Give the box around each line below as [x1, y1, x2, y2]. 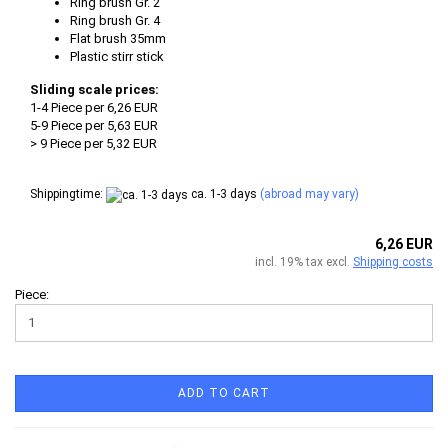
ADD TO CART [178, 385, 270, 400]
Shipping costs [353, 254, 433, 269]
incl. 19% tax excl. [255, 254, 353, 269]
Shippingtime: [30, 187, 106, 202]
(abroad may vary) [260, 187, 359, 202]
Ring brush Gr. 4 [70, 13, 160, 29]
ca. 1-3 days [188, 187, 257, 202]
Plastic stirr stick [70, 49, 164, 65]
